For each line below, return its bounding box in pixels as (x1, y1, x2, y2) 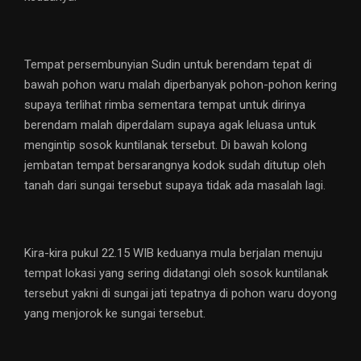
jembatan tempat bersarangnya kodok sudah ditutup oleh (24, 158, 326, 173)
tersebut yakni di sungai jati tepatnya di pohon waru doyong (24, 286, 337, 301)
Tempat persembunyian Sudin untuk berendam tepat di (24, 57, 312, 73)
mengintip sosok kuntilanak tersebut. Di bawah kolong (24, 138, 307, 153)
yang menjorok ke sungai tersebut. (24, 306, 205, 322)
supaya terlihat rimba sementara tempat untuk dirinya (24, 98, 305, 113)
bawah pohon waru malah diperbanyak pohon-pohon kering (24, 77, 337, 93)
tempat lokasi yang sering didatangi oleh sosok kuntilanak (24, 266, 328, 281)
